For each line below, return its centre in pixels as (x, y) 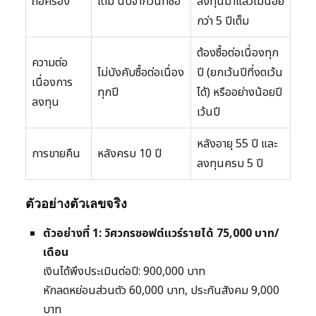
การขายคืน (56, 154)
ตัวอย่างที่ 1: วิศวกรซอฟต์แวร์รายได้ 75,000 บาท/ (161, 234)
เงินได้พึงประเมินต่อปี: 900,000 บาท (124, 272)
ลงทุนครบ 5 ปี (230, 164)
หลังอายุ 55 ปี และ (237, 144)
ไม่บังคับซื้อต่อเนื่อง (141, 73)
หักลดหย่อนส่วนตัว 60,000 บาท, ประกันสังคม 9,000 (161, 291)
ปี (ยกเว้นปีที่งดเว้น (240, 73)
